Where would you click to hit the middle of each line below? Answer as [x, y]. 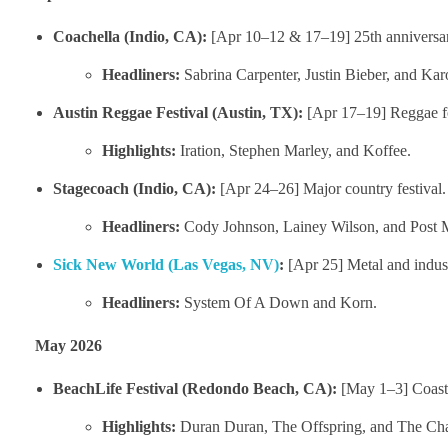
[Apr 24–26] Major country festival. [330, 188]
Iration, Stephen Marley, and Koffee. [294, 150]
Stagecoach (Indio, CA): [134, 188]
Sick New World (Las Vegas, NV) [165, 264]
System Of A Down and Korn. [279, 302]
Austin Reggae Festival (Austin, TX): [177, 112]
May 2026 [68, 345]
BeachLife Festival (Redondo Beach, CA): [194, 388]
